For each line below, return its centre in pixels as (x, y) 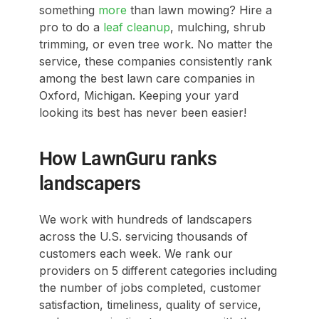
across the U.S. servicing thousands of (143, 236)
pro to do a (71, 27)
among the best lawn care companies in (147, 78)
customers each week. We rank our (136, 253)
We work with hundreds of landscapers (145, 219)
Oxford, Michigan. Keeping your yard (138, 95)
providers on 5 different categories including (158, 271)
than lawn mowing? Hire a (199, 10)
